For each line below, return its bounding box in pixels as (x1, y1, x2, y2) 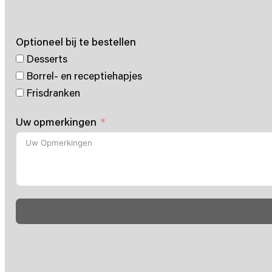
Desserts (25, 52, 67, 66)
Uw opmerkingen (15, 115, 97, 129)
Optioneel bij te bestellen (15, 35, 136, 49)
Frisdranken (25, 86, 80, 100)
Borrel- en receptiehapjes (25, 69, 142, 83)
